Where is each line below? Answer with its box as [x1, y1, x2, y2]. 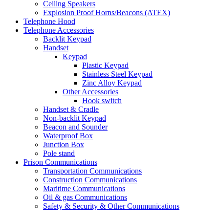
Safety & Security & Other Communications [43, 201, 179, 210]
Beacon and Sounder [43, 122, 108, 131]
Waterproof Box [43, 131, 93, 140]
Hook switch [82, 96, 122, 105]
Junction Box [43, 140, 84, 149]
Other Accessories [63, 87, 118, 96]
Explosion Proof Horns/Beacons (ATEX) [43, 8, 170, 17]
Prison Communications [23, 157, 97, 166]
